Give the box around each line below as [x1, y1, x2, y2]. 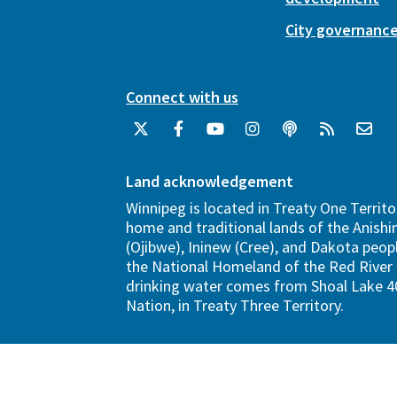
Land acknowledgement [126, 170, 293, 191]
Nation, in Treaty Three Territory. [126, 294, 344, 315]
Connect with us [126, 86, 238, 107]
